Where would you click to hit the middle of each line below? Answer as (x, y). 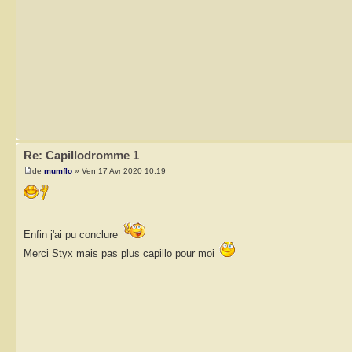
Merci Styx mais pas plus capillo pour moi (121, 253)
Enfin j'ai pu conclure (72, 234)
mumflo (58, 170)
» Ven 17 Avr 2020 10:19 (119, 170)
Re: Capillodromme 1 (81, 155)
